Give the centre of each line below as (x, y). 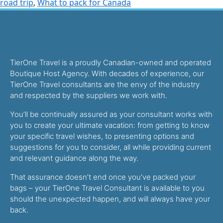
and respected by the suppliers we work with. (89, 96)
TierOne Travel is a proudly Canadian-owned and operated (111, 63)
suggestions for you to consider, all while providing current (111, 147)
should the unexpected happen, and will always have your (110, 199)
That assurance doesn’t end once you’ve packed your (103, 177)
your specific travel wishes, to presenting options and (102, 136)
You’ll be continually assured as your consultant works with (111, 114)
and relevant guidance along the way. (74, 158)
